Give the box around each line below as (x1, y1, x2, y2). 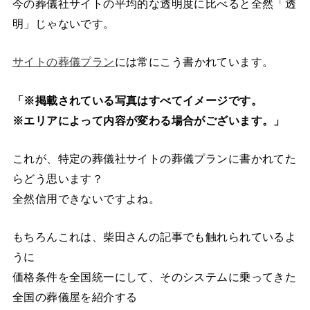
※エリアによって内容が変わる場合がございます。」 (12, 113, 285, 127)
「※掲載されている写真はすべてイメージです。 (12, 93, 262, 107)
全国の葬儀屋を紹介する (12, 291, 138, 304)
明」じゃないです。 (12, 17, 115, 30)
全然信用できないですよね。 (12, 192, 161, 206)
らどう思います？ (12, 172, 104, 185)
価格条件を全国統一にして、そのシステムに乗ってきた (12, 271, 297, 284)
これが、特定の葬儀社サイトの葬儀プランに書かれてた (12, 152, 297, 165)
